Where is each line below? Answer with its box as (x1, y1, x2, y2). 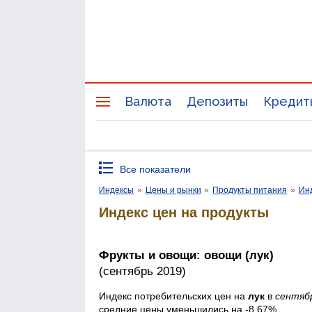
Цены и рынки (145, 185, 201, 195)
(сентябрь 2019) (99, 265, 186, 279)
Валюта (125, 94, 171, 109)
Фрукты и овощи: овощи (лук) (99, 249, 274, 263)
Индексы (99, 185, 134, 195)
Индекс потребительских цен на (99, 290, 248, 302)
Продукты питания (212, 185, 288, 195)
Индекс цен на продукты (99, 204, 269, 220)
